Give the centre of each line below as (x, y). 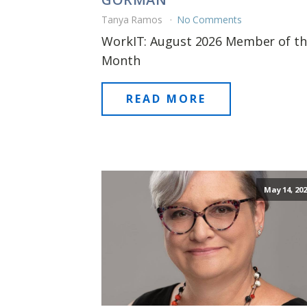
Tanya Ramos (133, 19)
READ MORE (166, 98)
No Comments (209, 19)
